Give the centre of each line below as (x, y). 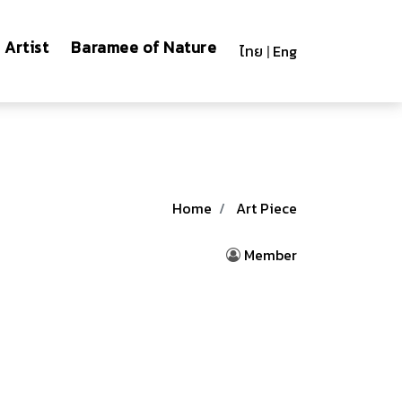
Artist (27, 48)
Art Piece (267, 208)
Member (271, 255)
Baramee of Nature (144, 48)
